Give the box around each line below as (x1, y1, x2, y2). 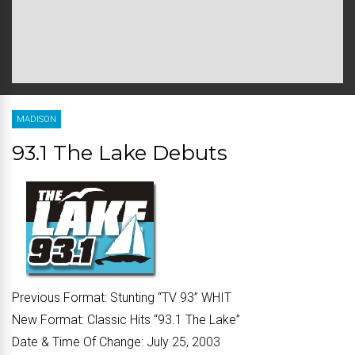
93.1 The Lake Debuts (12, 140, 227, 166)
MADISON (17, 114, 56, 124)
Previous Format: (12, 290, 107, 305)
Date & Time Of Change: (12, 334, 143, 349)
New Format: (12, 312, 84, 327)
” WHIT (194, 290, 231, 305)
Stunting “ (107, 290, 162, 305)
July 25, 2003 (143, 334, 220, 349)
